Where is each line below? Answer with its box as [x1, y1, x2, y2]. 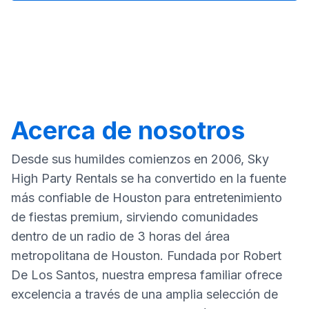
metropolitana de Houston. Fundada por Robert [11, 248, 281, 263]
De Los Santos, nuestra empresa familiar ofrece [11, 267, 282, 282]
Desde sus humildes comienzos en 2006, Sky [11, 151, 269, 166]
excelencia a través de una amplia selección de [11, 286, 278, 301]
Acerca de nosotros [11, 114, 245, 146]
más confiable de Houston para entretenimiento [11, 190, 282, 205]
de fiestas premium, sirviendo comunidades [11, 209, 258, 224]
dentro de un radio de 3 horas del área [11, 228, 230, 243]
